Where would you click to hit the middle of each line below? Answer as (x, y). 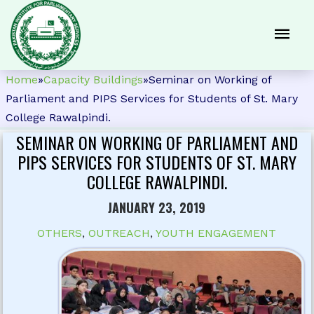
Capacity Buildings (93, 80)
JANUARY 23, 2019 (157, 208)
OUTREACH (120, 233)
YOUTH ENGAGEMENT (216, 233)
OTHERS (60, 233)
